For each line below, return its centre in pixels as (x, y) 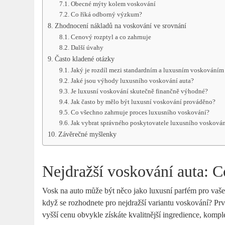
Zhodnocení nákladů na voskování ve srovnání (121, 26)
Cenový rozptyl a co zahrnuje (111, 37)
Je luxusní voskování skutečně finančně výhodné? (139, 91)
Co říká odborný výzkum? (106, 15)
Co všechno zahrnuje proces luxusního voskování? (140, 113)
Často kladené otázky (85, 59)
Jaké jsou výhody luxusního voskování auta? (132, 81)
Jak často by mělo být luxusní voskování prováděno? (143, 102)
